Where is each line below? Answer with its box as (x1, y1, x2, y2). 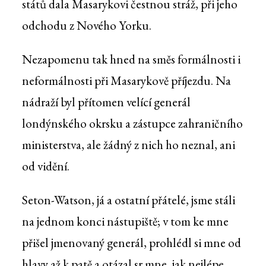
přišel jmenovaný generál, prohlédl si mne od (21, 235, 241, 251)
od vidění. (21, 158, 69, 175)
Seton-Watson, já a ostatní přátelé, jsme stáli (21, 192, 235, 208)
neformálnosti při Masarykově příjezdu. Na (21, 72, 231, 89)
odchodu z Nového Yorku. (21, 17, 151, 34)
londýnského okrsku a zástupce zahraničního (21, 115, 243, 132)
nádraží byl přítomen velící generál (21, 94, 191, 110)
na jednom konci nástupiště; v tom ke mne (21, 213, 229, 230)
